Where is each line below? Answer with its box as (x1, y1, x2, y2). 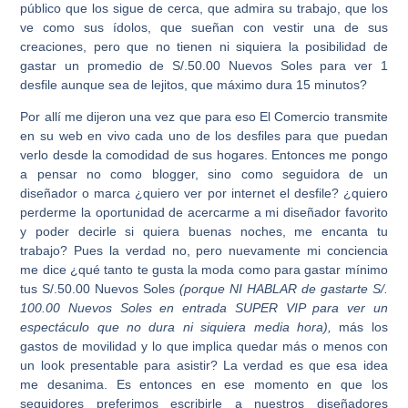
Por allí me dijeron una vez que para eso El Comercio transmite (20, 109, 388, 125)
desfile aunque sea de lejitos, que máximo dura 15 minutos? (20, 77, 368, 92)
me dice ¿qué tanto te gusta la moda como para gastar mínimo (20, 262, 388, 278)
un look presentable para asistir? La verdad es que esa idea (20, 358, 388, 373)
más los (331, 320, 388, 335)
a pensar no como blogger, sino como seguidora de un (20, 167, 388, 182)
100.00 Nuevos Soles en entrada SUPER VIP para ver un (20, 301, 388, 316)
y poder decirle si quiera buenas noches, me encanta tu (20, 224, 388, 240)
